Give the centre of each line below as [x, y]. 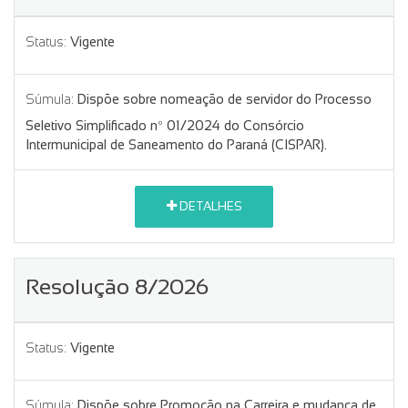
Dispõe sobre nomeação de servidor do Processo [224, 99]
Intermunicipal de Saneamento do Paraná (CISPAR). [176, 144]
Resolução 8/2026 [117, 286]
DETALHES [209, 207]
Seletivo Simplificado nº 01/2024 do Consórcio [165, 125]
